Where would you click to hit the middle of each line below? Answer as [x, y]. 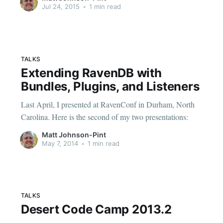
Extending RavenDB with [91, 73]
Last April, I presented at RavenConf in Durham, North [108, 104]
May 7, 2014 [60, 144]
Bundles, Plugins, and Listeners [110, 87]
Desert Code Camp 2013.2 [96, 210]
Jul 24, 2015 [60, 6]
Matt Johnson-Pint [74, 135]
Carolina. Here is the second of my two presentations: [104, 116]
